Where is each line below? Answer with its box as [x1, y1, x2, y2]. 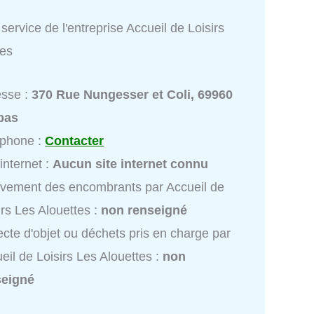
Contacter [45, 133, 104, 148]
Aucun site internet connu [53, 156, 209, 171]
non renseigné [101, 203, 188, 217]
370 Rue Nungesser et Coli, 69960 [32, 87, 233, 102]
